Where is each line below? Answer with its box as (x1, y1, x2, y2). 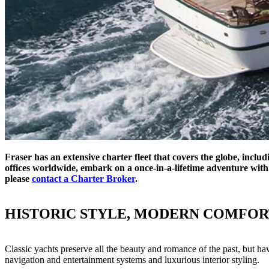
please (5, 173, 32, 184)
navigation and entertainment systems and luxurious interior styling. (5, 254, 259, 265)
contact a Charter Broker (32, 173, 135, 184)
